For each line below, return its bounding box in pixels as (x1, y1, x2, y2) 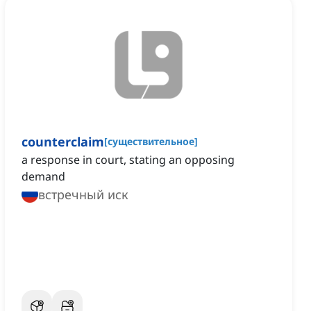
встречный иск (38, 186, 128, 203)
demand (22, 169, 65, 185)
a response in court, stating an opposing (22, 152, 235, 168)
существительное (108, 135, 194, 149)
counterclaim (22, 133, 104, 151)
